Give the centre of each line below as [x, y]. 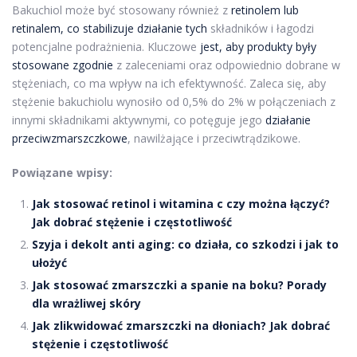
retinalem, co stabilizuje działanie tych [110, 28]
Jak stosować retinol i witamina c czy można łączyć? [181, 203]
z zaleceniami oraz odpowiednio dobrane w [227, 65]
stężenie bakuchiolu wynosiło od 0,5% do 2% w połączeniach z [174, 101]
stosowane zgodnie [63, 65]
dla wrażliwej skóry [86, 303]
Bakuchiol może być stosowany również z [122, 10]
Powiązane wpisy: [62, 172]
